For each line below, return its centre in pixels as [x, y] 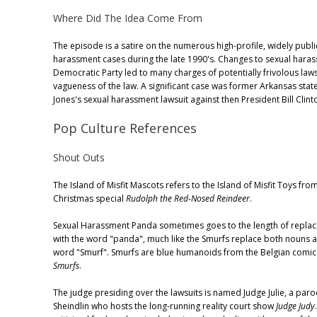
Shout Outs [79, 157]
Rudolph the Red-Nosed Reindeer [188, 198]
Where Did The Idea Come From [128, 18]
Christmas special [90, 198]
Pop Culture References [125, 128]
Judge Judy [295, 306]
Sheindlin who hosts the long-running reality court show [165, 306]
